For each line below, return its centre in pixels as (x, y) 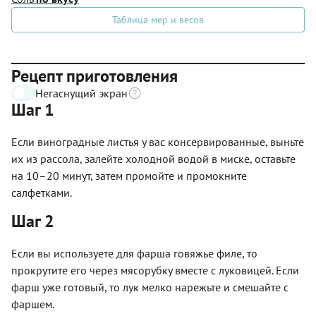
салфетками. (42, 192)
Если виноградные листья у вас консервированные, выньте (158, 141)
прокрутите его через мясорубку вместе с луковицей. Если (155, 270)
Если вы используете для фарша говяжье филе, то (134, 253)
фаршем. (33, 304)
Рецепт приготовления (95, 75)
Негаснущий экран (81, 93)
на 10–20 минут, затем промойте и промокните (129, 175)
